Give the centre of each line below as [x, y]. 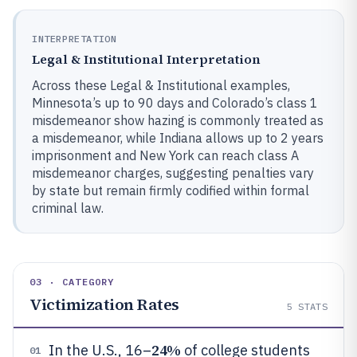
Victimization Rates [104, 304]
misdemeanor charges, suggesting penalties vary [173, 173]
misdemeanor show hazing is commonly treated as [178, 120]
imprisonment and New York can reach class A [165, 155]
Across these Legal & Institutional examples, [161, 85]
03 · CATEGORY [72, 282]
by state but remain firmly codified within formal [171, 190]
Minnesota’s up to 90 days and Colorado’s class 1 [175, 103]
